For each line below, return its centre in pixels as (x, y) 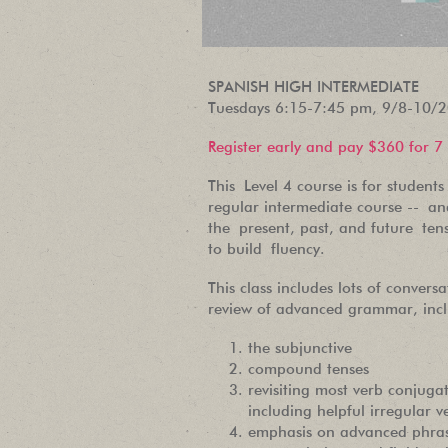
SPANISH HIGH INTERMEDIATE (313, 87)
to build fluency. (266, 249)
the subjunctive (300, 348)
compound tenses (308, 369)
